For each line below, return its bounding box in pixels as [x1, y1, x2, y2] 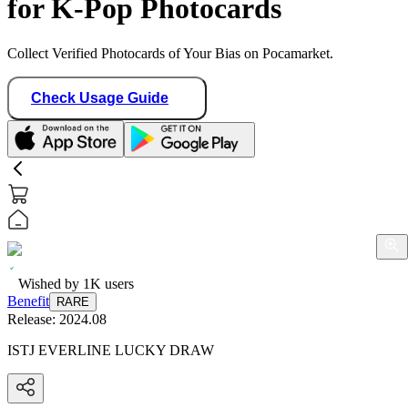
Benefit [7, 292, 49, 309]
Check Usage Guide [31, 89, 168, 106]
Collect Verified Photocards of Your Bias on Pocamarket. [7, 45, 333, 61]
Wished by [18, 275, 83, 291]
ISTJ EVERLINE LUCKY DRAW [7, 342, 214, 358]
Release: [7, 311, 59, 327]
